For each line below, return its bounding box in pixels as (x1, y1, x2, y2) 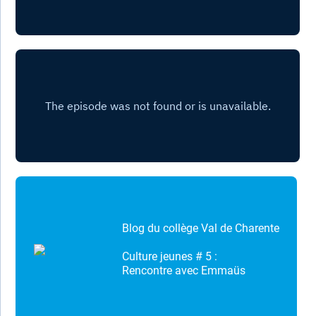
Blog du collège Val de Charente (122, 221, 280, 236)
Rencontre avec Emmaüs (122, 264, 246, 278)
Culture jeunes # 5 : (122, 250, 218, 264)
